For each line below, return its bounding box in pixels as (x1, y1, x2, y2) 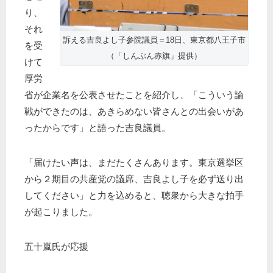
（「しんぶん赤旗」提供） (107, 51, 202, 61)
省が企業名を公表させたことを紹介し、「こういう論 (24, 90, 244, 100)
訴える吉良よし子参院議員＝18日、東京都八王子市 (63, 35, 246, 45)
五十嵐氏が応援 (24, 241, 88, 252)
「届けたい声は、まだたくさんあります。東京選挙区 (24, 157, 244, 168)
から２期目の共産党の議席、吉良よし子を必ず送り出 (24, 174, 244, 184)
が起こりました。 (24, 207, 97, 217)
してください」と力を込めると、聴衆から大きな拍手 (24, 190, 244, 200)
